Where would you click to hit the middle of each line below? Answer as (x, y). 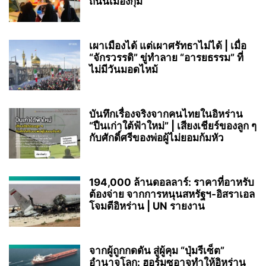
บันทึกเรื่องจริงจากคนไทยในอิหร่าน (166, 114)
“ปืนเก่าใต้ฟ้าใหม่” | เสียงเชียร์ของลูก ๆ (173, 126)
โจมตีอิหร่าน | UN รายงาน (147, 206)
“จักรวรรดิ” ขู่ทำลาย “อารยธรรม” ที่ (166, 58)
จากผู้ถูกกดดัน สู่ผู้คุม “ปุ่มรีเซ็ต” (157, 251)
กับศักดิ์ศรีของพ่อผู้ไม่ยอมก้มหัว (156, 138)
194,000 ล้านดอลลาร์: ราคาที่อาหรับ (172, 183)
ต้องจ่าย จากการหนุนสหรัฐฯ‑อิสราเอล (172, 194)
